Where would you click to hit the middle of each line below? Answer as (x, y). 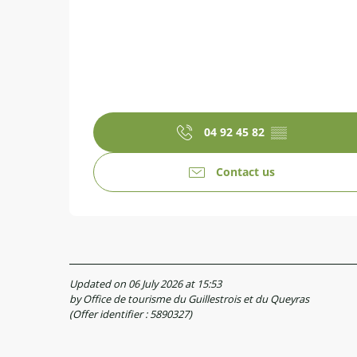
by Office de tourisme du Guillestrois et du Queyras (189, 298)
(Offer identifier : (110, 314)
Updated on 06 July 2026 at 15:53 (145, 283)
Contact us (245, 171)
